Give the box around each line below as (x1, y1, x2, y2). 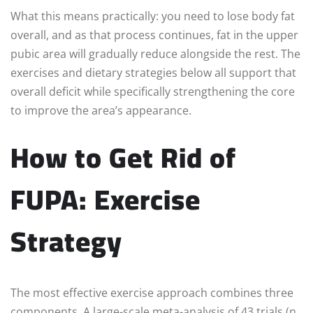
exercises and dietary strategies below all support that (10, 65, 296, 81)
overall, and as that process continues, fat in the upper (10, 27, 298, 43)
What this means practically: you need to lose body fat (10, 8, 295, 24)
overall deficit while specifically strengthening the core (10, 84, 295, 100)
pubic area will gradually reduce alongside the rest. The (10, 46, 300, 62)
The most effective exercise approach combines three (10, 285, 293, 301)
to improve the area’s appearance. (10, 103, 191, 119)
